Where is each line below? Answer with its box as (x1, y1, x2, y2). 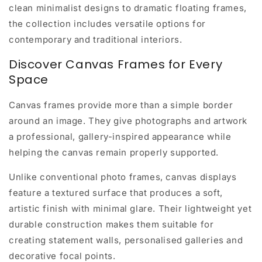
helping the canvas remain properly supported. (9, 147, 219, 158)
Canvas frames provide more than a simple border (9, 99, 233, 111)
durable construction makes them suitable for (9, 219, 214, 230)
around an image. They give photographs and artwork (9, 115, 248, 127)
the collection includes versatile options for (9, 18, 206, 29)
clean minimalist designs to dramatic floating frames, (9, 2, 247, 13)
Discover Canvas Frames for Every (9, 56, 223, 73)
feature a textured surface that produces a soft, (9, 187, 223, 199)
